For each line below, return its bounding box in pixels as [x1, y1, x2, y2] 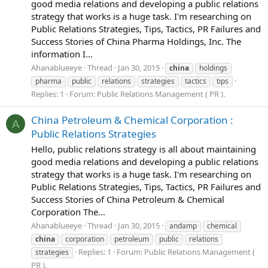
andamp [169, 221, 197, 232]
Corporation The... [31, 205, 105, 218]
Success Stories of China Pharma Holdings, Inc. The [31, 35, 241, 47]
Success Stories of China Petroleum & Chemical [31, 193, 224, 205]
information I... [31, 47, 93, 60]
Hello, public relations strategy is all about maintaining [31, 142, 256, 155]
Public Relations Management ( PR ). [97, 89, 225, 100]
